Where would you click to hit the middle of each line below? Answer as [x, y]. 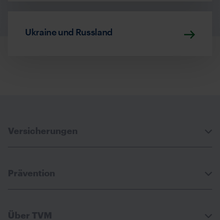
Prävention [31, 173]
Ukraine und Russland [69, 32]
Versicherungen [43, 131]
